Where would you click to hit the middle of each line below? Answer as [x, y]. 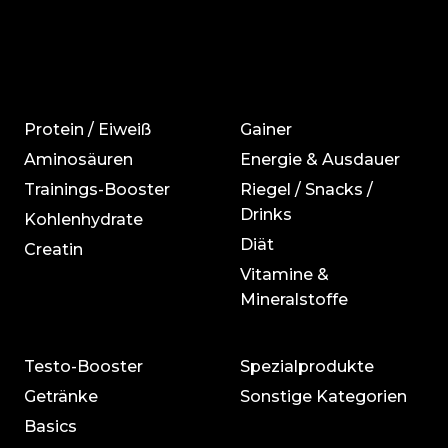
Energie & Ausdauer [320, 160]
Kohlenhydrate [83, 220]
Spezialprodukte [307, 367]
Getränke [61, 397]
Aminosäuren [78, 160]
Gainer [266, 130]
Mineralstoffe [294, 300]
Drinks [266, 215]
